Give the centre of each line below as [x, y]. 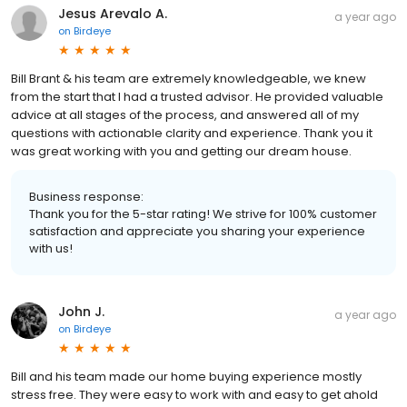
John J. [81, 311]
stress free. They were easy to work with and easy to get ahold [194, 394]
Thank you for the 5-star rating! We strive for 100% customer [203, 213]
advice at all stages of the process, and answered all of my [185, 114]
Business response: [86, 196]
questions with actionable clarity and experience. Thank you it [192, 133]
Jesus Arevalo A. [113, 13]
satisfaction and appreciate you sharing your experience [197, 231]
